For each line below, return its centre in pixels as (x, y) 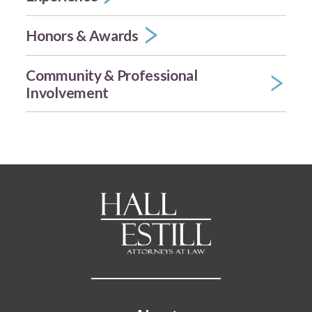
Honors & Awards (82, 36)
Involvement (67, 92)
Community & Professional (112, 75)
